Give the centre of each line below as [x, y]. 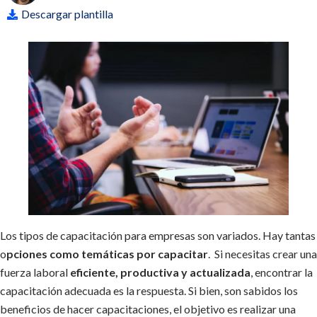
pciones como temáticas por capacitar [107, 254]
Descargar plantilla [67, 14]
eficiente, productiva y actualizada [159, 272]
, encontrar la [282, 272]
